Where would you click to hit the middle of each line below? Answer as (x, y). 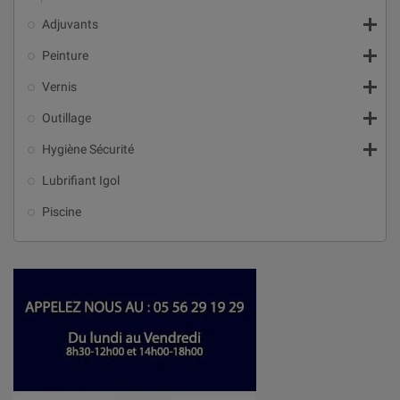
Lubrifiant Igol (81, 180)
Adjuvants (70, 24)
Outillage (67, 118)
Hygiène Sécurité (88, 149)
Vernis (59, 87)
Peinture (65, 55)
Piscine (62, 212)
